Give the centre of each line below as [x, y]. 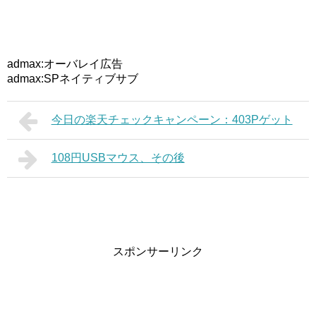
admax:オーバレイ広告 [65, 64]
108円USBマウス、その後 [118, 158]
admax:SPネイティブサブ [73, 79]
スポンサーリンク [158, 251]
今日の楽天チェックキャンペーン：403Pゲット [172, 120]
